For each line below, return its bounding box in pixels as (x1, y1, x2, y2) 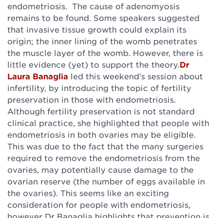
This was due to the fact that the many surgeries (7, 141, 203, 151)
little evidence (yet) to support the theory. (7, 59, 180, 69)
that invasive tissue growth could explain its (7, 24, 186, 34)
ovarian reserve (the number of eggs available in (7, 176, 205, 186)
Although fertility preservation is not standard (7, 106, 195, 116)
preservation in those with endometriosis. (7, 94, 176, 104)
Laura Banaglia (7, 71, 68, 81)
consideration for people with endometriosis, (7, 200, 190, 209)
